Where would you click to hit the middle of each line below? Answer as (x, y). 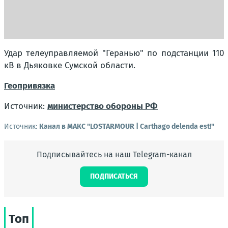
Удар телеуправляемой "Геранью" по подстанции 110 (114, 53)
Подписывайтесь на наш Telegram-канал (114, 154)
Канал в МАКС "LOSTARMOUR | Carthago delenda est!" (127, 126)
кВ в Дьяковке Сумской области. (70, 65)
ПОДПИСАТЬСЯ (114, 176)
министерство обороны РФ (103, 106)
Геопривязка (30, 86)
